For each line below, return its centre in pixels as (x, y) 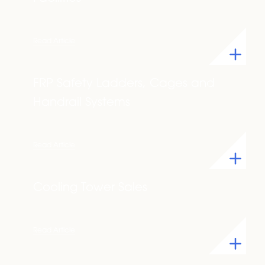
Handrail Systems (82, 103)
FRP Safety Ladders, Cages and (124, 84)
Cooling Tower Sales (90, 188)
